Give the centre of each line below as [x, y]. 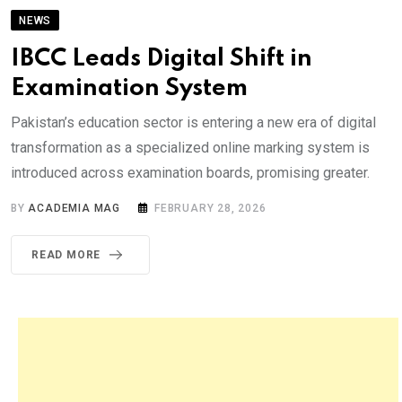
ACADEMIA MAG [74, 208]
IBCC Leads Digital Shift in [162, 58]
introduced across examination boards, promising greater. [190, 172]
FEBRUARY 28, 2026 [210, 208]
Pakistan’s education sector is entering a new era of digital [193, 122]
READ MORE [66, 254]
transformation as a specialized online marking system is [190, 147]
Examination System [129, 88]
